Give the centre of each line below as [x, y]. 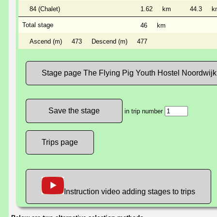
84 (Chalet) [45, 9]
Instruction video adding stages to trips [130, 192]
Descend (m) [109, 42]
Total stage [38, 25]
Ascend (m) [46, 42]
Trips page [60, 142]
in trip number [144, 111]
